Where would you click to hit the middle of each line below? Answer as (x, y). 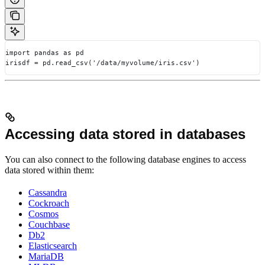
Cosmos (43, 214)
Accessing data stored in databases (125, 134)
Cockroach (49, 203)
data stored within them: (49, 170)
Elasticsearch (53, 246)
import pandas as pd (45, 52)
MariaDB (46, 257)
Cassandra (48, 193)
